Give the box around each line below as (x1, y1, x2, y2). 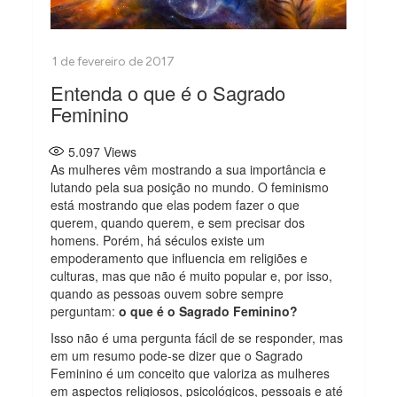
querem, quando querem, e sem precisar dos (51, 213, 306, 231)
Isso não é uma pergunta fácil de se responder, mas (51, 328, 344, 346)
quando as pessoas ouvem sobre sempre (51, 284, 284, 302)
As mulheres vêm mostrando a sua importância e (51, 160, 327, 178)
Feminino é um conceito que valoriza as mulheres (51, 363, 331, 382)
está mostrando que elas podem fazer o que (51, 195, 300, 214)
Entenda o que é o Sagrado (51, 78, 286, 106)
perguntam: (51, 301, 120, 320)
